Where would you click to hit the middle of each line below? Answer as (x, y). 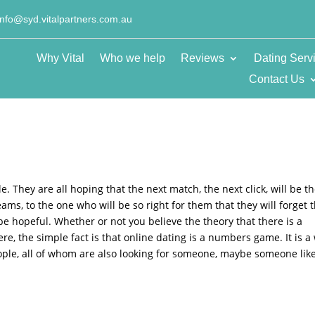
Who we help (132, 58)
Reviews (202, 58)
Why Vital (60, 58)
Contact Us (276, 79)
